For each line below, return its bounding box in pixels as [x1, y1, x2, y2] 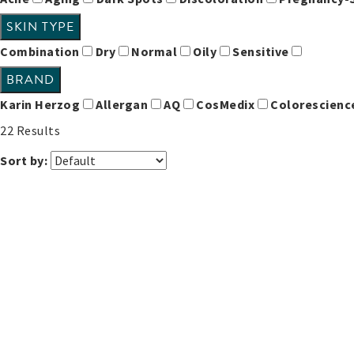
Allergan [96, 96, 151, 113]
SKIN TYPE [6, 17, 74, 37]
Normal [131, 43, 180, 60]
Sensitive [232, 43, 292, 60]
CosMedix [196, 96, 258, 113]
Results [13, 122, 60, 139]
